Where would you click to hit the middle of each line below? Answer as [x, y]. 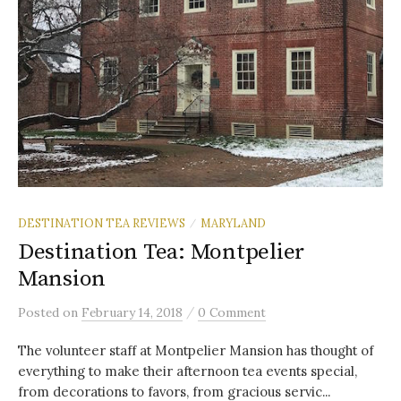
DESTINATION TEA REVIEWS [102, 223]
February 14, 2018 [132, 313]
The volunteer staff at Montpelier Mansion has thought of [196, 351]
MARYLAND [233, 223]
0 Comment [232, 313]
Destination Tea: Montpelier [162, 252]
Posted [40, 313]
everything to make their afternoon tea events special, [188, 371]
